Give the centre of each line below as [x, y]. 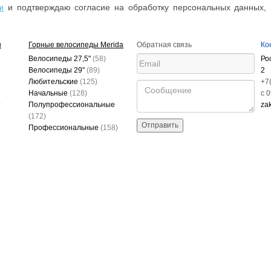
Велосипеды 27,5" [60, 59]
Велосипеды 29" [57, 70]
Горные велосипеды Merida [76, 45]
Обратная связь [164, 45]
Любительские [54, 82]
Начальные [49, 93]
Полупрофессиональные [72, 105]
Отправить [160, 125]
